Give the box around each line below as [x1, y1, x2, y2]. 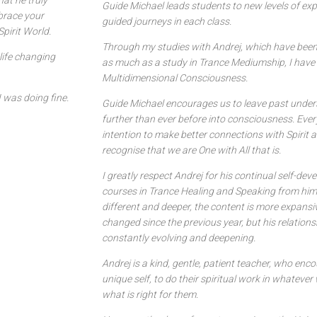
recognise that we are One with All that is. [102, 144, 281, 156]
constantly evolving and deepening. [102, 232, 255, 243]
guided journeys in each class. [102, 16, 231, 27]
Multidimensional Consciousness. [102, 72, 248, 83]
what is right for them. [102, 289, 198, 300]
